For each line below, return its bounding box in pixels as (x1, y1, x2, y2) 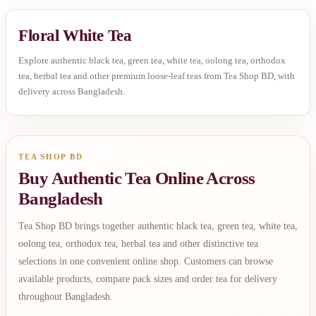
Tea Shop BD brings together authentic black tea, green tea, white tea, (18, 221, 298, 232)
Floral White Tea (18, 27, 132, 45)
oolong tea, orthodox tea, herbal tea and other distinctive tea (18, 238, 258, 250)
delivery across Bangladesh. (18, 86, 125, 97)
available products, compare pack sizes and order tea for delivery (18, 274, 277, 285)
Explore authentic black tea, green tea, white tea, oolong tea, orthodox (18, 55, 286, 66)
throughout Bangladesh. (18, 291, 113, 303)
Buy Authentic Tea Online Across (18, 169, 255, 188)
